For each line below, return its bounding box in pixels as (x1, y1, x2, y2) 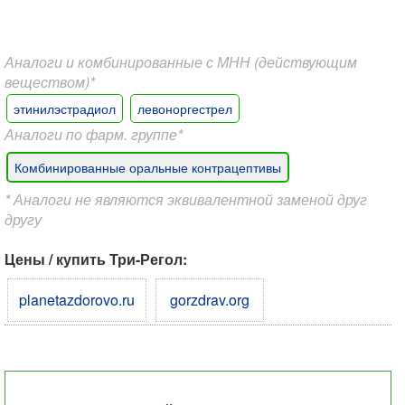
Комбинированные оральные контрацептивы (14, 158, 281, 176)
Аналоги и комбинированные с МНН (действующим (5, 52, 357, 72)
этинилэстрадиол (14, 99, 116, 118)
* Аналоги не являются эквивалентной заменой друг (5, 189, 367, 210)
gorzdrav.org (170, 289, 250, 310)
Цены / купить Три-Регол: (5, 249, 187, 269)
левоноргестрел (137, 99, 232, 118)
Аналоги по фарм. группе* (5, 124, 183, 145)
